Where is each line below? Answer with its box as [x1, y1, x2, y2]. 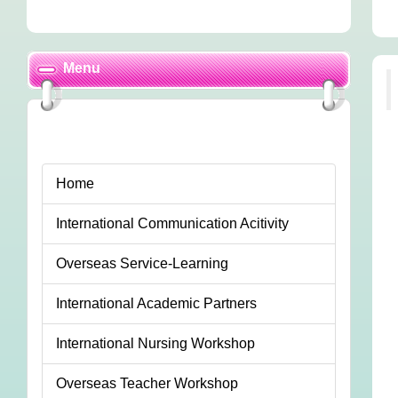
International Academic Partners [56, 296, 257, 312]
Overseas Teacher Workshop [56, 376, 238, 392]
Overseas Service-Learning [56, 256, 228, 272]
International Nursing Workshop [56, 336, 255, 352]
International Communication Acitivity [56, 216, 289, 232]
